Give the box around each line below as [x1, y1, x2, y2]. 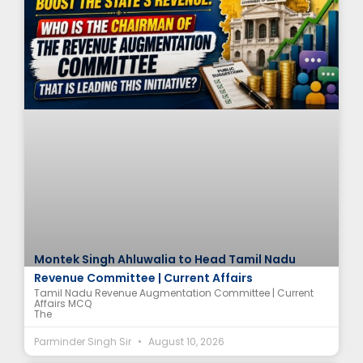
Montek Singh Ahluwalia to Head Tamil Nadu [34, 250, 296, 267]
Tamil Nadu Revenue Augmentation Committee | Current [34, 285, 314, 300]
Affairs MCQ [34, 296, 92, 310]
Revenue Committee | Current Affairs [34, 269, 253, 286]
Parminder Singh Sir [34, 334, 134, 348]
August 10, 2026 [146, 334, 224, 348]
